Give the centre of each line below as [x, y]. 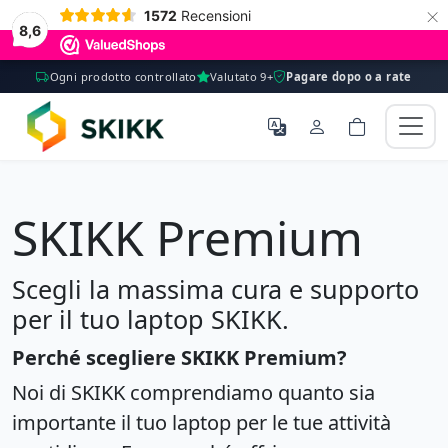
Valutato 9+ [242, 76]
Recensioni [215, 15]
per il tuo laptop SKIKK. [150, 318]
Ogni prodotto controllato [123, 76]
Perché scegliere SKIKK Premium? [179, 357]
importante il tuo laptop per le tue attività [201, 422]
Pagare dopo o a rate [349, 76]
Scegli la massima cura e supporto [215, 288]
